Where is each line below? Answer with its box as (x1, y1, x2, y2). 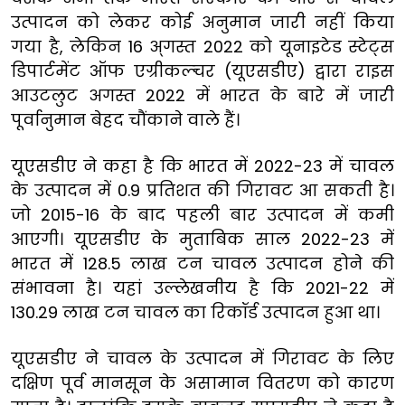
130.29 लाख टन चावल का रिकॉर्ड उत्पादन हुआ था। (11, 300, 380, 324)
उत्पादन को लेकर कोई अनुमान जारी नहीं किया (11, 10, 394, 33)
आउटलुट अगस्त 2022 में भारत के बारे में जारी (11, 83, 394, 107)
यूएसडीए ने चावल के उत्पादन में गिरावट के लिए (11, 346, 394, 370)
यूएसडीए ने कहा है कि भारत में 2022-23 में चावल (11, 154, 394, 177)
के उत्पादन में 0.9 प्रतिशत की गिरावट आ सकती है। (11, 178, 394, 202)
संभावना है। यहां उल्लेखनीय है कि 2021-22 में (11, 276, 394, 299)
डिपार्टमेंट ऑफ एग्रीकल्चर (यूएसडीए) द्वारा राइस (11, 59, 394, 82)
